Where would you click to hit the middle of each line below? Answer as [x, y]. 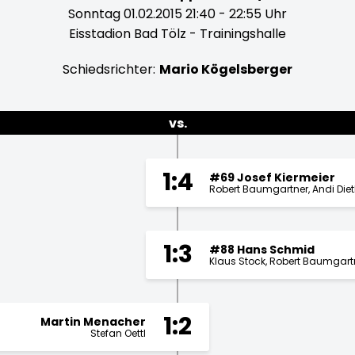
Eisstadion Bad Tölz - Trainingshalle [177, 34]
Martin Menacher [93, 321]
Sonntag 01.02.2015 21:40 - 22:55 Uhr [177, 14]
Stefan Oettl [118, 333]
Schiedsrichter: [109, 69]
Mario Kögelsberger [226, 69]
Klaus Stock [237, 261]
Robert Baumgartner [259, 189]
